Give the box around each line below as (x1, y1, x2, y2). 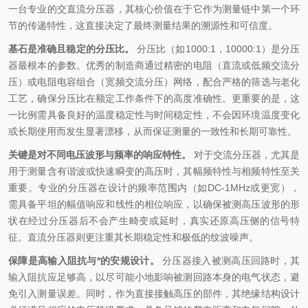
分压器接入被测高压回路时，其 (159, 255, 300, 266)
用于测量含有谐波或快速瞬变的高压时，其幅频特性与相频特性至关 (8, 166, 300, 177)
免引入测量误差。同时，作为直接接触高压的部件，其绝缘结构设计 (8, 288, 300, 299)
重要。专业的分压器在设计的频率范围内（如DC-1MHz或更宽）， (8, 182, 300, 193)
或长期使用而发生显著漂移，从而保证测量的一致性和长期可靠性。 (8, 126, 297, 137)
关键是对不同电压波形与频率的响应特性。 (8, 149, 191, 160)
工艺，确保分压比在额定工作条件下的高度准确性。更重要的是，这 (8, 93, 300, 104)
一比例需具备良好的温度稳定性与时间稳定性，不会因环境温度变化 (8, 109, 300, 120)
